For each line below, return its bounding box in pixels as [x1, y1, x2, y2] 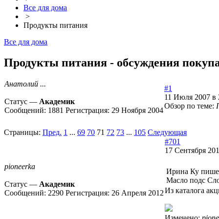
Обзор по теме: [164, 102, 216, 110]
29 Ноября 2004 [111, 106, 163, 115]
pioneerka [4, 162, 35, 171]
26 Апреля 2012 [111, 189, 164, 197]
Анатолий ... [4, 80, 46, 88]
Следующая [148, 128, 187, 137]
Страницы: [4, 128, 41, 137]
